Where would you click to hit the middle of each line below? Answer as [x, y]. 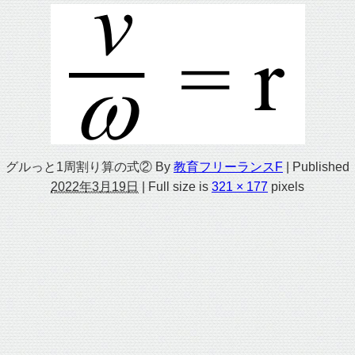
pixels [286, 186]
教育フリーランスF [228, 166]
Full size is [178, 186]
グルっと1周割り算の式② [79, 166]
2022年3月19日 [95, 186]
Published [321, 166]
